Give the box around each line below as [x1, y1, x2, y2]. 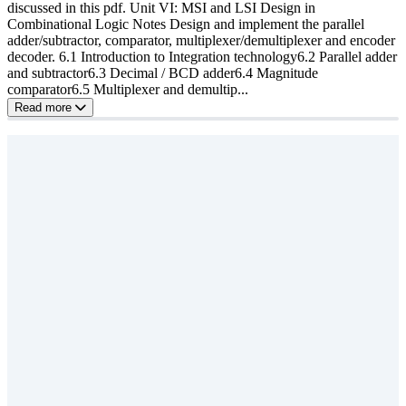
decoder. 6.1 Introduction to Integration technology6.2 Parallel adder [7, 48, 397, 64]
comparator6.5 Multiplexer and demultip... [7, 81, 248, 97]
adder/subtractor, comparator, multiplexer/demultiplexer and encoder [7, 32, 395, 48]
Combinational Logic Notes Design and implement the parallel [7, 15, 364, 32]
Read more [14, 100, 75, 114]
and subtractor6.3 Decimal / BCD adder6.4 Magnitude [7, 64, 318, 81]
